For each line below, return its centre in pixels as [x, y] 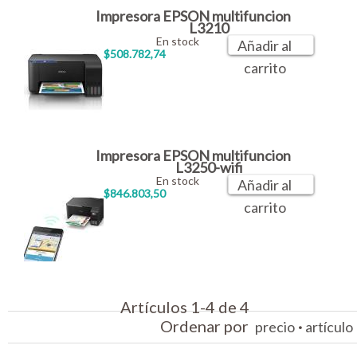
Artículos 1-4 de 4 [184, 307]
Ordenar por [208, 326]
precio [275, 327]
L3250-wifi [209, 168]
